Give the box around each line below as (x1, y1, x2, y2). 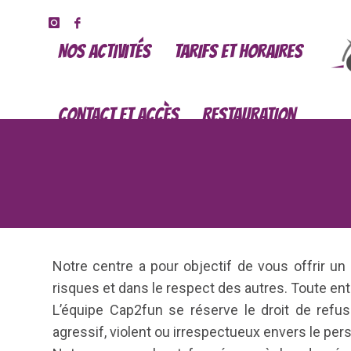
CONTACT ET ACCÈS (57, 104, 179, 125)
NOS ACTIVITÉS (57, 41, 150, 62)
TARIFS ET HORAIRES (173, 41, 302, 62)
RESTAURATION (201, 104, 295, 125)
